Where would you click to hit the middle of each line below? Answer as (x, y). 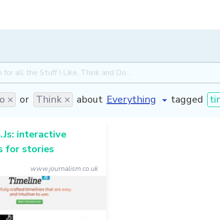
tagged (187, 99)
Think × (53, 99)
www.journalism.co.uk (64, 169)
